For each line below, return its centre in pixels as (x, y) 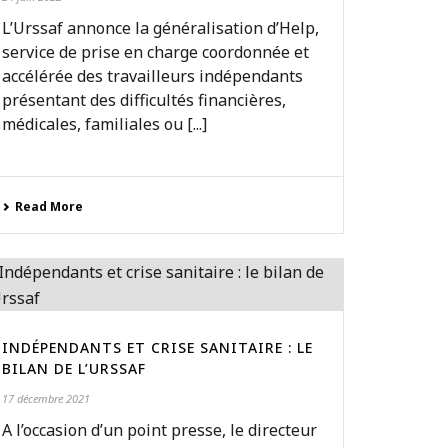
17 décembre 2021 (46, 398)
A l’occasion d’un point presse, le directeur (160, 430)
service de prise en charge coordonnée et (156, 52)
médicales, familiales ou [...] (105, 124)
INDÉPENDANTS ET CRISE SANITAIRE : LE (158, 347)
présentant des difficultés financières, (144, 100)
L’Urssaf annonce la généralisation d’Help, (161, 28)
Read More (49, 206)
